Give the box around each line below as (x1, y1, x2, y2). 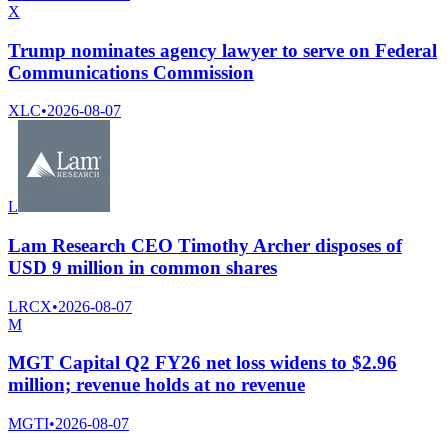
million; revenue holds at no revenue (8, 374, 305, 396)
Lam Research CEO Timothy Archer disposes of (8, 234, 402, 256)
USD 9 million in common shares (8, 256, 277, 278)
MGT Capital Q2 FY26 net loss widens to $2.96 (8, 352, 397, 374)
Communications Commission (8, 61, 254, 83)
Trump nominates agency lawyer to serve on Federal (8, 39, 437, 61)
